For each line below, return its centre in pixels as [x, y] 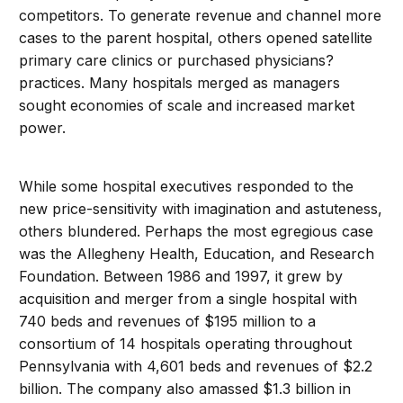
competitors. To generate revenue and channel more [201, 15]
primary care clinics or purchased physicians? [177, 60]
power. [43, 128]
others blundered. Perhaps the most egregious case [197, 231]
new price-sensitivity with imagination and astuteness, [201, 209]
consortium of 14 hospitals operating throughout [186, 344]
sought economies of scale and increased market [187, 105]
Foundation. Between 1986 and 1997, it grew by [181, 276]
